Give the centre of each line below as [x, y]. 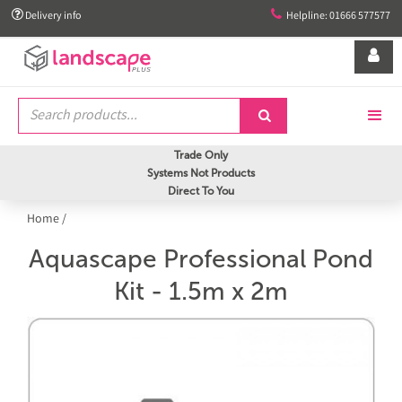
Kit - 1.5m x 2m [201, 291]
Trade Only [201, 155]
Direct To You [201, 191]
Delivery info [52, 17]
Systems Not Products [201, 173]
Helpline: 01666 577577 [338, 17]
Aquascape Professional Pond [201, 259]
